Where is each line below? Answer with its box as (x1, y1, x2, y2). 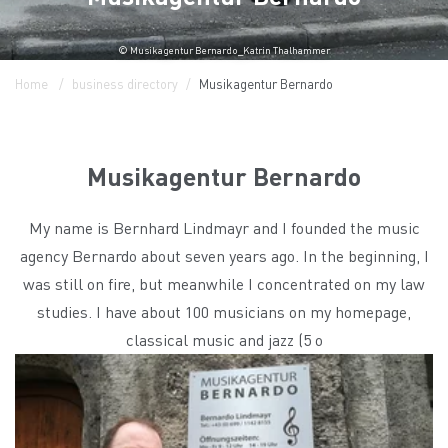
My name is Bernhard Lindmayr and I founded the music (28, 216, 420, 238)
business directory (72, 74, 178, 92)
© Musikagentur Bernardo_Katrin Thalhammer (118, 43, 330, 56)
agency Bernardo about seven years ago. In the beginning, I (19, 244, 429, 266)
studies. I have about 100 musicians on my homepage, (37, 300, 411, 322)
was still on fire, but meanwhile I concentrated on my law (23, 272, 425, 294)
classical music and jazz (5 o (125, 328, 323, 350)
